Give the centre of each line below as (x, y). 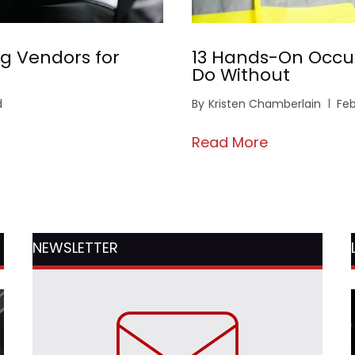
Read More (230, 143)
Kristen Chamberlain (265, 104)
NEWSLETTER (75, 248)
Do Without (241, 75)
